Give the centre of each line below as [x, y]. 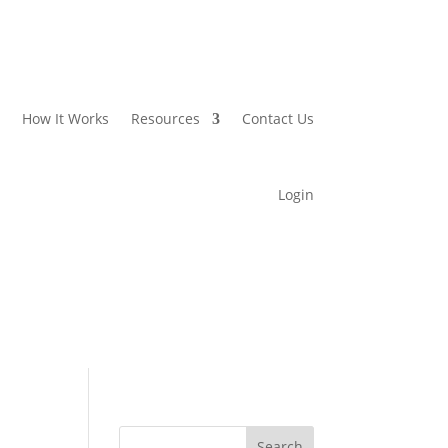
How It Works [65, 118]
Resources [165, 118]
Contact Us [277, 118]
